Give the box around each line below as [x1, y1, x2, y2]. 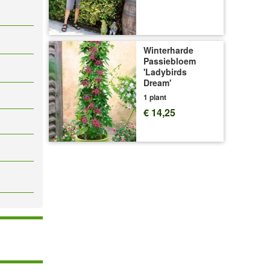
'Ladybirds [143, 65, 187, 78]
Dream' [143, 76, 171, 89]
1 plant [143, 91, 166, 102]
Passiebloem [143, 54, 196, 67]
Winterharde [143, 43, 193, 56]
